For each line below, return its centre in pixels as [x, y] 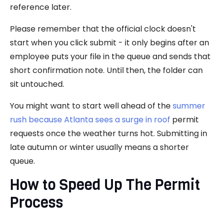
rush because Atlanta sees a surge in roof [90, 119]
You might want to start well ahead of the [91, 106]
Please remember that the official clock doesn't [103, 29]
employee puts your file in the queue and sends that [110, 56]
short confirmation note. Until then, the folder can [106, 70]
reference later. [41, 7]
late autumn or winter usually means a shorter [99, 147]
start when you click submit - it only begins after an [110, 42]
